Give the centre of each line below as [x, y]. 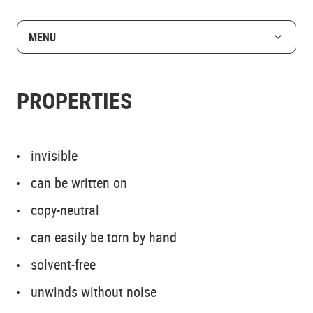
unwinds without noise [94, 292]
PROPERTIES [74, 100]
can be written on [79, 183]
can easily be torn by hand [104, 237]
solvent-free [63, 264]
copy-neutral [65, 210]
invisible [54, 155]
